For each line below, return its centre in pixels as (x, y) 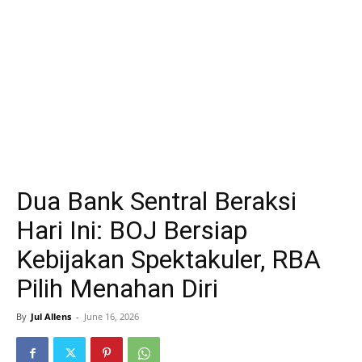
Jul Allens (51, 316)
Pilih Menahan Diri (117, 288)
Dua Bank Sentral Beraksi (156, 201)
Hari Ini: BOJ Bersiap (132, 230)
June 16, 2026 (112, 316)
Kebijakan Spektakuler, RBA (168, 259)
